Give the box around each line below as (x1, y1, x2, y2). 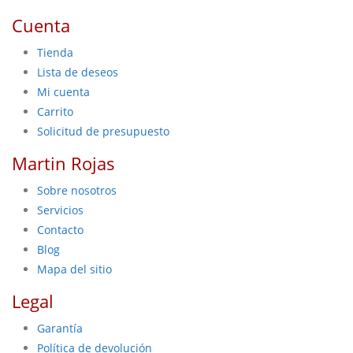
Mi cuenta (37, 84, 90, 99)
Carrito (37, 104, 73, 119)
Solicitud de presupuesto (37, 124, 169, 139)
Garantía (37, 321, 83, 336)
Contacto (37, 222, 84, 237)
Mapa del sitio (37, 262, 112, 277)
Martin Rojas (12, 152, 115, 175)
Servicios (37, 203, 84, 217)
